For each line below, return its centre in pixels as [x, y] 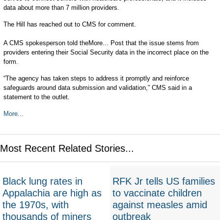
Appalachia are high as [52, 193]
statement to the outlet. [36, 97]
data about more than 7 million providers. [61, 8]
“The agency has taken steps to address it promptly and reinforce [96, 78]
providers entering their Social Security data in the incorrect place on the [106, 52]
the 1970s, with [36, 205]
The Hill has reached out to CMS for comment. [70, 24]
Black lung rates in [42, 181]
